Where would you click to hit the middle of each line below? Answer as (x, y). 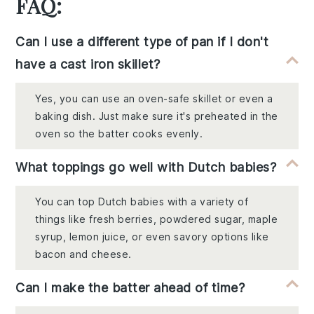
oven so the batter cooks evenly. (119, 134)
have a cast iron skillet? (88, 64)
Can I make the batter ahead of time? (130, 288)
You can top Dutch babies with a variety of (142, 202)
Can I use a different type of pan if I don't (142, 42)
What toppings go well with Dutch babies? (146, 168)
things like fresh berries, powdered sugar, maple (157, 219)
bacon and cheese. (83, 254)
